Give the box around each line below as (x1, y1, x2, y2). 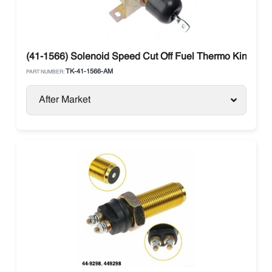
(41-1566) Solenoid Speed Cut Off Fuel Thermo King (25, 52, 253, 62)
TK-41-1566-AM (65, 69, 113, 75)
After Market (38, 95, 90, 105)
